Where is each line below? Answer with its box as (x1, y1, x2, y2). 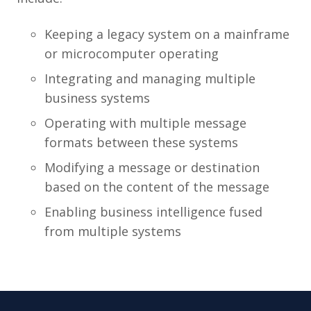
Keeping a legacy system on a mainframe (44, 25, 289, 42)
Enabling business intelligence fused (44, 203, 262, 220)
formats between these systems (44, 133, 238, 151)
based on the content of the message (44, 178, 269, 195)
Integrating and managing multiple (44, 69, 255, 87)
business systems (44, 89, 150, 106)
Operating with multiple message (44, 114, 246, 131)
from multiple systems (44, 222, 181, 239)
